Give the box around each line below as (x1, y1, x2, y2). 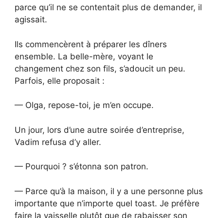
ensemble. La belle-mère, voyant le (15, 51, 153, 61)
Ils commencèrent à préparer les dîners (15, 39, 167, 49)
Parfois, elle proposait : (15, 75, 105, 86)
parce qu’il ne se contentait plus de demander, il (15, 2, 202, 13)
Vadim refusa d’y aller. (15, 137, 101, 147)
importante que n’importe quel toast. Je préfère (15, 198, 200, 208)
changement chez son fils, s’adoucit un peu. (15, 63, 185, 73)
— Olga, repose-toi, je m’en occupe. (15, 100, 154, 110)
